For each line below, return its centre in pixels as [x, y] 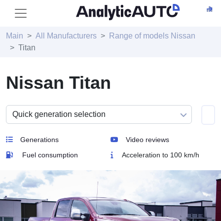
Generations [39, 140]
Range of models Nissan [152, 36]
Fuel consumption [50, 155]
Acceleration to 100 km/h [160, 155]
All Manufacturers [66, 36]
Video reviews [147, 140]
